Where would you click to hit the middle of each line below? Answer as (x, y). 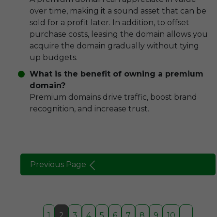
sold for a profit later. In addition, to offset (109, 23)
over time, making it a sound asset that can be (118, 11)
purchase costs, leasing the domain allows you (119, 34)
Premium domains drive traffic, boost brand (113, 97)
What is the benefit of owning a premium (116, 74)
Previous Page (58, 164)
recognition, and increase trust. (89, 109)
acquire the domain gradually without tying (114, 46)
